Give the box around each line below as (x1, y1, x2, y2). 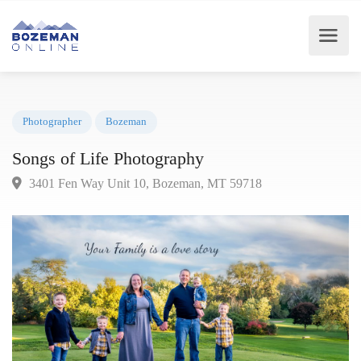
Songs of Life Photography (13, 160, 222, 183)
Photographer (24, 126, 89, 139)
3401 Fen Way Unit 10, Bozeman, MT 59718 (27, 191, 284, 207)
